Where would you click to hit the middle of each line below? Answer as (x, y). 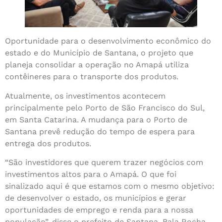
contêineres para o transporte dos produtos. (92, 77)
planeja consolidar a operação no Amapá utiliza (97, 65)
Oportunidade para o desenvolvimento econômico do (108, 41)
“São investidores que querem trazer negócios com (104, 163)
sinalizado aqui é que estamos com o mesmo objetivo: (110, 186)
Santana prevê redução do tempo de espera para (100, 131)
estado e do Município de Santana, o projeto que (99, 53)
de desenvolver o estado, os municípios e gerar (96, 198)
